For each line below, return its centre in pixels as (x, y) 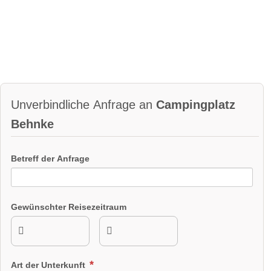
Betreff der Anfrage (50, 159)
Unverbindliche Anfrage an (83, 104)
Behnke (32, 124)
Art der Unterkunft (49, 265)
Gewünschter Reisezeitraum (69, 207)
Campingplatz (196, 104)
